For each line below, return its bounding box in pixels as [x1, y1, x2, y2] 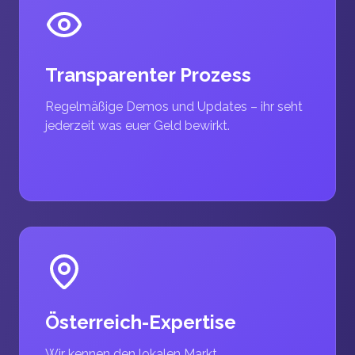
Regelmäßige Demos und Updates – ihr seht [45, 99, 303, 114]
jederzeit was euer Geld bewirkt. [45, 118, 230, 133]
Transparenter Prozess [45, 63, 251, 86]
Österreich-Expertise [45, 311, 236, 334]
